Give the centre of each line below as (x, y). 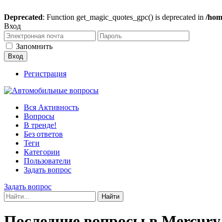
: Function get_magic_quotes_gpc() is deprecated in (124, 17)
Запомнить (34, 46)
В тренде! (40, 125)
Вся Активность (51, 107)
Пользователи (47, 161)
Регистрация (45, 74)
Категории (42, 152)
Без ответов (43, 134)
